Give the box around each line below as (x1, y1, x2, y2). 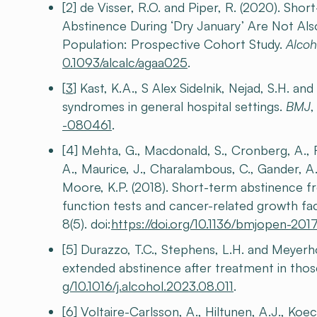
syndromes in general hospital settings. (62, 98, 286, 114)
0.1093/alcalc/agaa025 (62, 54, 188, 70)
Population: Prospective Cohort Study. (62, 36, 286, 52)
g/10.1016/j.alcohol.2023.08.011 (62, 278, 234, 294)
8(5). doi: (62, 216, 111, 231)
